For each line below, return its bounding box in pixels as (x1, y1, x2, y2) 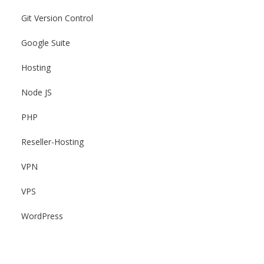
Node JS (21, 87, 52, 98)
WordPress (21, 210, 63, 222)
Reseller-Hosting (21, 136, 84, 147)
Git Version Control (21, 12, 93, 24)
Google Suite (21, 37, 70, 48)
